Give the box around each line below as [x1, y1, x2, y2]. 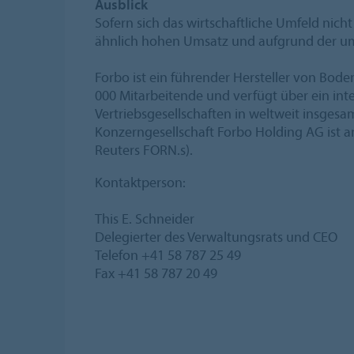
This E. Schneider [95, 209, 194, 228]
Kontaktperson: [95, 172, 186, 191]
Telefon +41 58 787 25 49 [95, 245, 241, 264]
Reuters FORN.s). [95, 140, 193, 159]
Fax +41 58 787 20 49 [95, 263, 217, 282]
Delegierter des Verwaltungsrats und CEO [95, 227, 337, 246]
